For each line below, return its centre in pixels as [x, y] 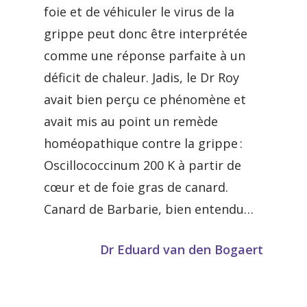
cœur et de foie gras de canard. [136, 187]
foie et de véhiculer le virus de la [139, 12]
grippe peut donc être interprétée [146, 34]
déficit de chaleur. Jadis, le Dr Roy [142, 77]
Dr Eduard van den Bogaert [182, 249]
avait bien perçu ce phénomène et [145, 99]
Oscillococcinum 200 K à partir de [143, 165]
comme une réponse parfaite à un [145, 56]
